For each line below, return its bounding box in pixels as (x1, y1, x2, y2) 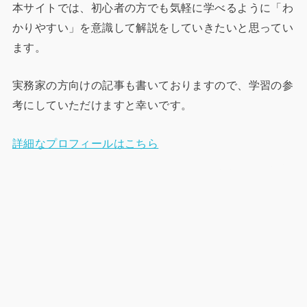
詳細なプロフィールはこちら (12, 136, 159, 149)
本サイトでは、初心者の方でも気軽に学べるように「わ (12, 1, 294, 14)
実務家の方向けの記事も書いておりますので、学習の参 (12, 79, 294, 92)
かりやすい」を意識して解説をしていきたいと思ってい (12, 21, 294, 34)
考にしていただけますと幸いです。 (12, 99, 193, 112)
